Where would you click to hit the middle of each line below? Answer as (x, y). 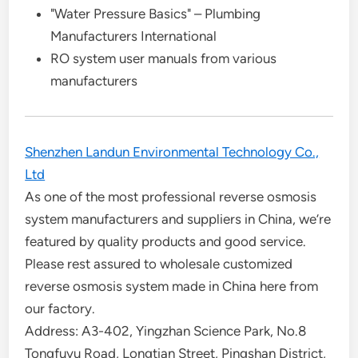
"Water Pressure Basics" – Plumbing (156, 13)
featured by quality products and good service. (166, 241)
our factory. (60, 308)
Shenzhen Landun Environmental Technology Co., (172, 151)
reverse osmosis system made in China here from (172, 286)
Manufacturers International (134, 36)
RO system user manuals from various (164, 58)
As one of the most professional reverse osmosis (171, 196)
